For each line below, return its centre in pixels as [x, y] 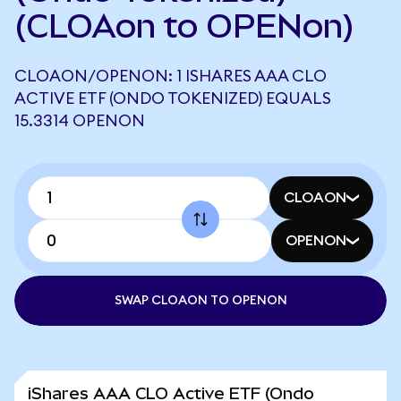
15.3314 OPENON [80, 121]
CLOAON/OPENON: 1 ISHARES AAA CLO [171, 76]
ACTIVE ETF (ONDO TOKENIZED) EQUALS [173, 98]
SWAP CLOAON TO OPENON [200, 301]
